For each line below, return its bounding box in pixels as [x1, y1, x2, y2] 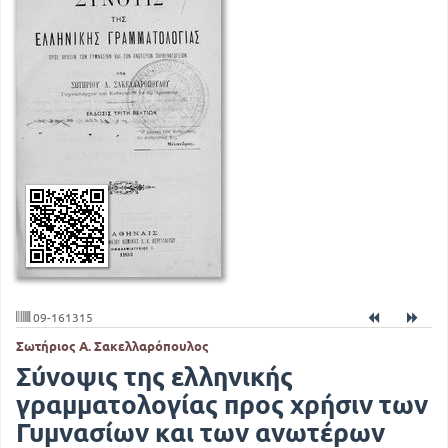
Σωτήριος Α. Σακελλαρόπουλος [16, 338, 209, 353]
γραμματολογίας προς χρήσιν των [16, 390, 428, 419]
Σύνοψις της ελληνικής [16, 362, 293, 391]
